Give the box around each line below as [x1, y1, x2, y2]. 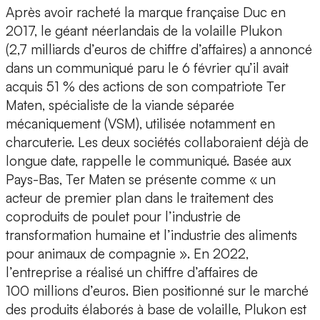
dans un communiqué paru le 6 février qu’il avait [6, 59, 289, 77]
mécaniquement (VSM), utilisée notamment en [6, 115, 275, 133]
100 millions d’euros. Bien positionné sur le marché [6, 282, 309, 300]
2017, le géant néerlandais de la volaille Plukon [6, 22, 282, 40]
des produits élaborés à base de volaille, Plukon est [6, 301, 306, 319]
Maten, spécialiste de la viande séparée [6, 96, 234, 114]
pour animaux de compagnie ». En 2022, [6, 245, 249, 263]
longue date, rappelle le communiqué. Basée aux [6, 152, 291, 170]
